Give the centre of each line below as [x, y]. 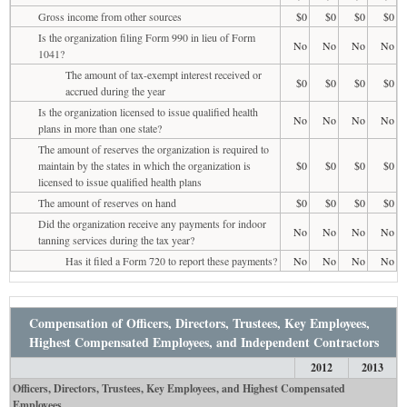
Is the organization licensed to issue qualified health [148, 111]
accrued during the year [115, 90]
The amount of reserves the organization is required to [154, 149]
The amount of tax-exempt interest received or [164, 74]
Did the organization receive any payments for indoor [152, 223]
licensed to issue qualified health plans [120, 181]
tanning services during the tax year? [116, 239]
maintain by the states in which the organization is [144, 165]
